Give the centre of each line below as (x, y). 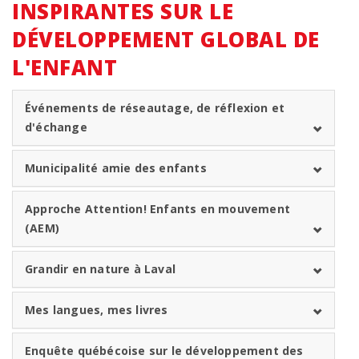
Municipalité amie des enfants (116, 168)
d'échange (56, 127)
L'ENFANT (65, 68)
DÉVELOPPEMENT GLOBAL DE (166, 40)
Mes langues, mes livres (97, 310)
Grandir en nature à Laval (100, 269)
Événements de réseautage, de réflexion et (155, 108)
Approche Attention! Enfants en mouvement (158, 209)
